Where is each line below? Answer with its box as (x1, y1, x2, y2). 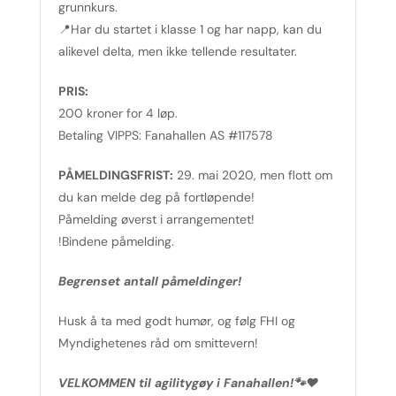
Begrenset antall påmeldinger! (58, 272, 241, 289)
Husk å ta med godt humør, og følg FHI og (58, 312, 295, 329)
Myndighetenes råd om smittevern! (58, 334, 258, 351)
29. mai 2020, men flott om (173, 166, 332, 183)
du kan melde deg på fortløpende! (58, 188, 255, 205)
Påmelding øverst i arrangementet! (58, 210, 255, 227)
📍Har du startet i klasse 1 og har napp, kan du (58, 20, 322, 37)
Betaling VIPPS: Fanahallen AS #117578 (58, 126, 273, 143)
